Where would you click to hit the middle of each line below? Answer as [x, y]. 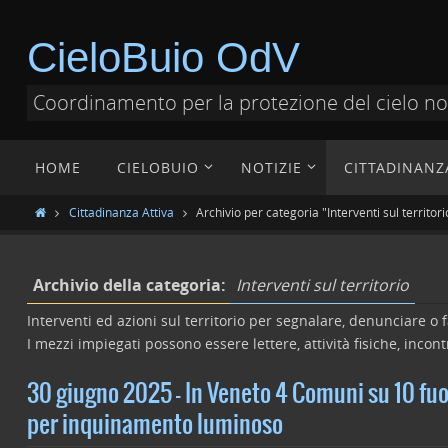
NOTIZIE [271, 167]
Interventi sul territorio [322, 285]
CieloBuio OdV [163, 57]
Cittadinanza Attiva [121, 212]
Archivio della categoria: [131, 285]
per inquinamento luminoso [155, 425]
